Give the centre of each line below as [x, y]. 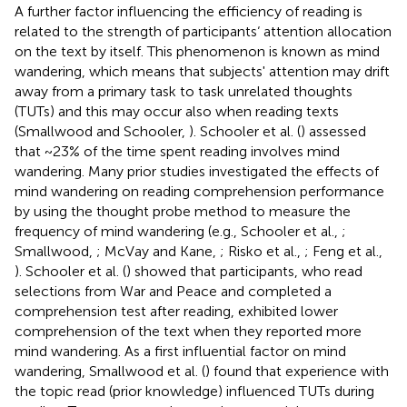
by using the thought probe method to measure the [183, 211]
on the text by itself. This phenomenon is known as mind [197, 51]
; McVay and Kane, [158, 251]
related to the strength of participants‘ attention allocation [203, 31]
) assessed [333, 131]
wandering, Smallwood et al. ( [110, 371]
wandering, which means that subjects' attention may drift [202, 71]
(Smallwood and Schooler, [102, 131]
